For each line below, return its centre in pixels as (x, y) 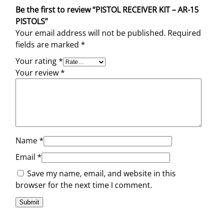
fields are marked (48, 44)
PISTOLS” (32, 21)
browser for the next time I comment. (84, 185)
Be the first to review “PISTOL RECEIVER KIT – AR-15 (107, 9)
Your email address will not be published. (91, 33)
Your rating (37, 61)
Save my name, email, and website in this (101, 173)
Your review (38, 72)
